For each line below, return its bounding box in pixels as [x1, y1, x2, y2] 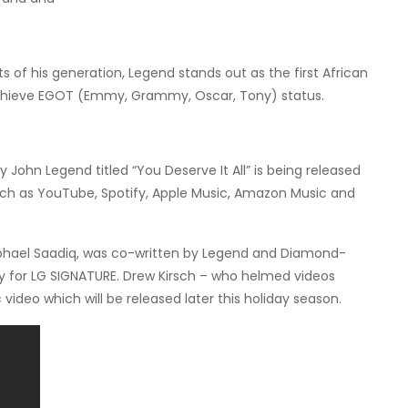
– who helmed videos [196, 267, 335, 285]
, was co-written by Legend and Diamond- [76, 244, 346, 262]
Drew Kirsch [123, 267, 196, 285]
